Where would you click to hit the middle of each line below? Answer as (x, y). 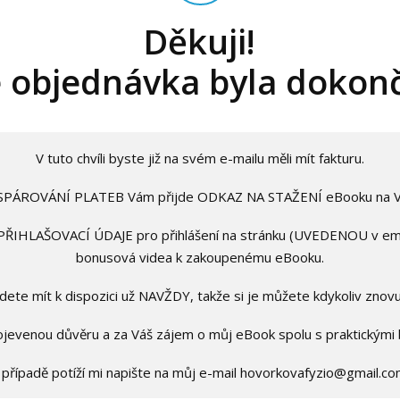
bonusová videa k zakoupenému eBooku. (200, 257)
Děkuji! (200, 41)
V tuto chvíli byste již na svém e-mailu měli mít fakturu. (200, 158)
